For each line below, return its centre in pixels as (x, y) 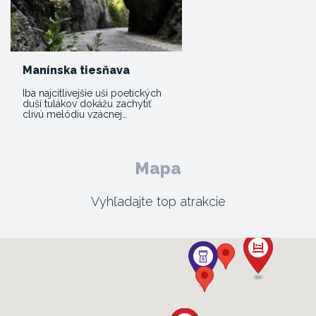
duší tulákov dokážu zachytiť (87, 104)
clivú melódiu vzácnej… (75, 114)
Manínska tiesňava (76, 70)
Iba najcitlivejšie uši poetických (92, 93)
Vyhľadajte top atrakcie (158, 201)
